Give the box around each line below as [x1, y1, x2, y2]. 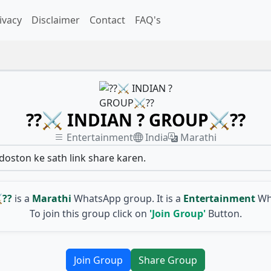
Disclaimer [31, 13, 80, 27]
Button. [205, 206, 242, 220]
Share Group [139, 253, 197, 267]
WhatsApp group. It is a [74, 191, 181, 205]
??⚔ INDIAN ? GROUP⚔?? [25, 108, 246, 131]
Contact [90, 13, 125, 27]
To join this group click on [29, 206, 147, 220]
